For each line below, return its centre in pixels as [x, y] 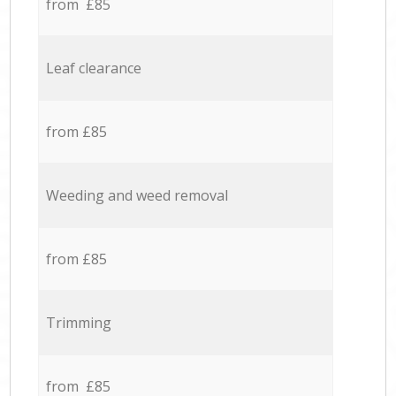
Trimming [78, 323]
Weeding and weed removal [137, 196]
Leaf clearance [93, 69]
